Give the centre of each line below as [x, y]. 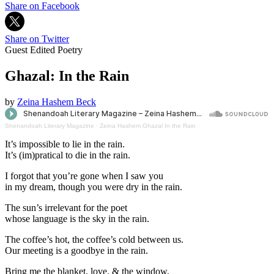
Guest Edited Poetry [44, 50]
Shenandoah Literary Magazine [50, 125]
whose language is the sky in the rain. [77, 218]
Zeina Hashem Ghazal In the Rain [148, 125]
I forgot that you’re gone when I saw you [84, 176]
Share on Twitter [37, 39]
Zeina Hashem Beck [57, 102]
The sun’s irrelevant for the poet [66, 207]
